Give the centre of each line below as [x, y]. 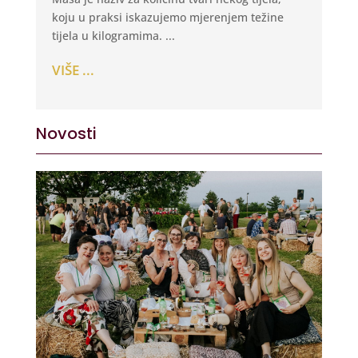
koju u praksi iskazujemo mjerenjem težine [167, 18]
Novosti [66, 133]
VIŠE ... [73, 70]
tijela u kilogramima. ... [113, 36]
